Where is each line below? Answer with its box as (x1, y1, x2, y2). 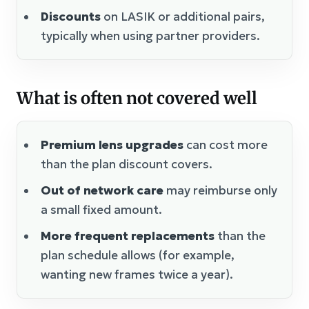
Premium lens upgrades (41, 137, 183, 152)
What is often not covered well (17, 88, 257, 109)
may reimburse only (163, 183, 277, 198)
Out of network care (41, 183, 163, 198)
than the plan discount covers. (41, 157, 212, 172)
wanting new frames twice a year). (41, 267, 233, 282)
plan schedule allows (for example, (41, 248, 235, 263)
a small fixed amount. (41, 202, 162, 217)
